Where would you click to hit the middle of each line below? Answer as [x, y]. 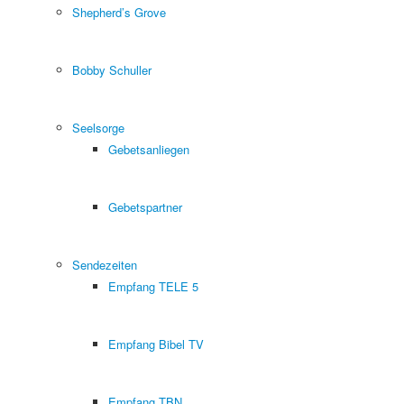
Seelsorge [98, 127]
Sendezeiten [105, 264]
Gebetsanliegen [149, 149]
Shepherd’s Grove [119, 12]
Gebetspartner [145, 207]
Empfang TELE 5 [153, 286]
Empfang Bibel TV [156, 344]
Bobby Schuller [112, 69]
